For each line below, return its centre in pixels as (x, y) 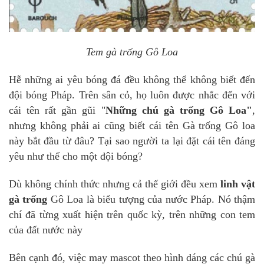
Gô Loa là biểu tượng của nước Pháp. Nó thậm (151, 199)
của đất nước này (46, 230)
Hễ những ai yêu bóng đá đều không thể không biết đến (132, 80)
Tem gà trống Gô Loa (132, 52)
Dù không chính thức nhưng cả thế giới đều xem (115, 184)
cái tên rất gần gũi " (57, 110)
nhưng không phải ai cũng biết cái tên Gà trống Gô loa (132, 126)
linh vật (238, 184)
